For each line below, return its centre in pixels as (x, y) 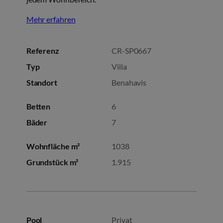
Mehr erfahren (51, 19)
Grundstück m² (52, 162)
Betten (38, 106)
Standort (42, 82)
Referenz (43, 50)
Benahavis (129, 82)
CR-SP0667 (132, 50)
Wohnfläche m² (53, 146)
